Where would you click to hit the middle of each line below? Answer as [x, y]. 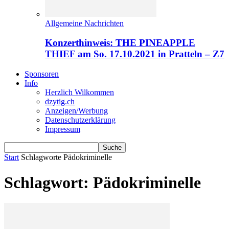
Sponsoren [42, 74]
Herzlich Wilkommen [79, 93]
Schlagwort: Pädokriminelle [102, 182]
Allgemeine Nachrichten [84, 23]
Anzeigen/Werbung [76, 111]
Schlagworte [41, 157]
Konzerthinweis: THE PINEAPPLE [120, 43]
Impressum [63, 129]
